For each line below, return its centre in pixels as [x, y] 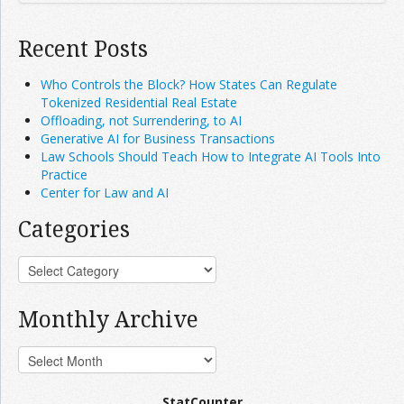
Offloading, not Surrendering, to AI [141, 120]
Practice [64, 174]
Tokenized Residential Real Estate [139, 102]
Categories [74, 228]
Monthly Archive [108, 318]
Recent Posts [83, 48]
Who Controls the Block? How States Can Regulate [189, 84]
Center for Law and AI [105, 192]
